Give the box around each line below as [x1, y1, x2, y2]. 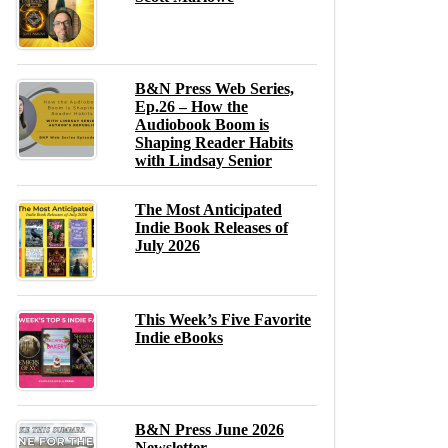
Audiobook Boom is [135, 115, 269, 133]
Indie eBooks [135, 328, 223, 346]
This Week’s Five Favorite [135, 310, 311, 328]
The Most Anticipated [135, 200, 282, 218]
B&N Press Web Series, [135, 79, 294, 97]
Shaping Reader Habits [135, 133, 293, 151]
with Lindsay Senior [135, 151, 272, 169]
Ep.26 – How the [135, 97, 248, 115]
